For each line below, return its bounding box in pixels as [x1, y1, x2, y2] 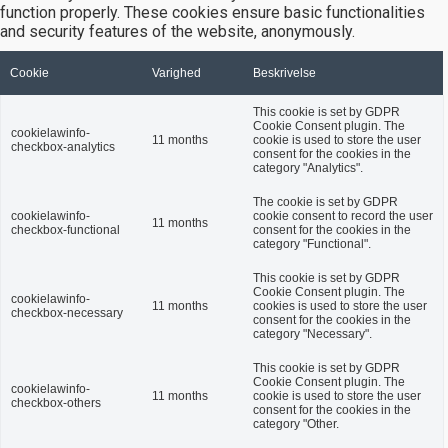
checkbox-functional [11, 223, 120, 237]
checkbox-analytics [11, 140, 115, 154]
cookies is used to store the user [253, 299, 427, 313]
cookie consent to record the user [253, 209, 433, 223]
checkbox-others [11, 396, 101, 410]
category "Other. [253, 417, 339, 431]
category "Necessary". [253, 327, 372, 341]
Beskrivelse [253, 66, 316, 80]
